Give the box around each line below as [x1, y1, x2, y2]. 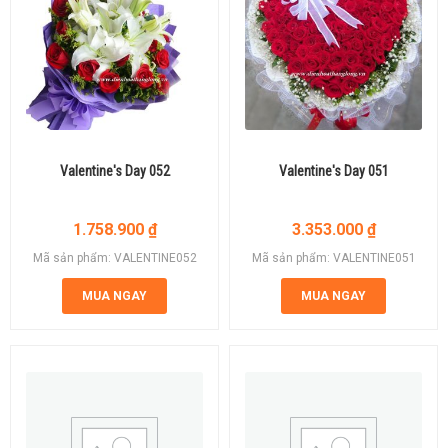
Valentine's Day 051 [278, 162, 389, 179]
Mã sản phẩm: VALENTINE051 [251, 250, 416, 265]
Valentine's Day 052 [59, 162, 170, 179]
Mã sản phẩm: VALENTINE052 [32, 250, 197, 265]
